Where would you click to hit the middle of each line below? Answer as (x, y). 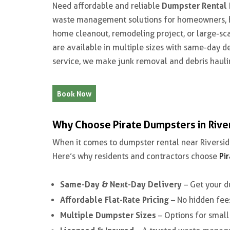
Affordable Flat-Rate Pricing (114, 200)
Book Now (74, 94)
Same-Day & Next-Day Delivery (121, 184)
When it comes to (86, 142)
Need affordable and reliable (107, 6)
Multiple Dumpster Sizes (108, 215)
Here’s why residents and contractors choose (136, 156)
